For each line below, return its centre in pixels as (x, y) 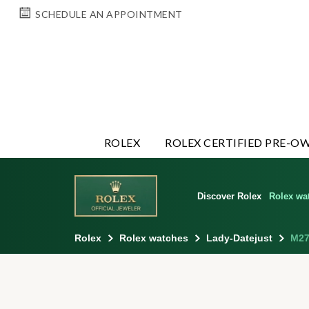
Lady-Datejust (239, 238)
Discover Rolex (230, 196)
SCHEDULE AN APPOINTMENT (109, 14)
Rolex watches (153, 238)
